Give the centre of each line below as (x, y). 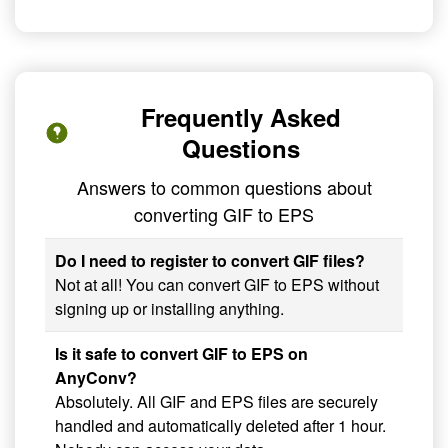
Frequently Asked (241, 117)
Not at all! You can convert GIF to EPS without (217, 285)
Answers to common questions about (224, 187)
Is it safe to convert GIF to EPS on (181, 354)
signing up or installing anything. (169, 309)
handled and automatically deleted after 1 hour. (220, 426)
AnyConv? (96, 378)
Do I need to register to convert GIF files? (210, 261)
